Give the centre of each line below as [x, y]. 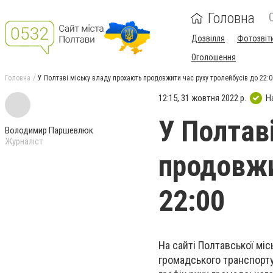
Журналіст [24, 141]
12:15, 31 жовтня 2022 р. [202, 98]
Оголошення [214, 57]
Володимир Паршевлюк [49, 130]
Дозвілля [208, 38]
